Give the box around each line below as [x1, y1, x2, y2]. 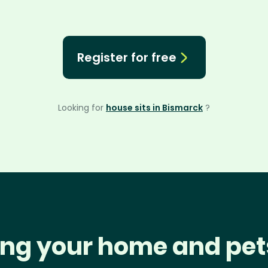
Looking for [58, 102, 106, 114]
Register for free [77, 49, 176, 66]
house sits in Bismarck [106, 102, 203, 114]
